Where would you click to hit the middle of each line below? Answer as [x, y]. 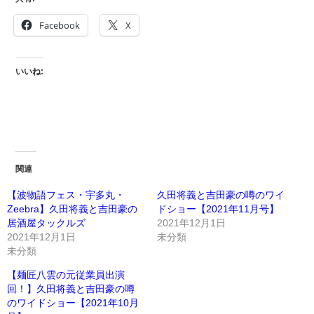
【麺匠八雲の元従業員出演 [66, 275]
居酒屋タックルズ [46, 223]
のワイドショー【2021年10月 [73, 303]
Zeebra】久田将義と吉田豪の [72, 209]
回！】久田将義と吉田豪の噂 [71, 289]
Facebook [60, 25]
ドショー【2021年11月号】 [218, 209]
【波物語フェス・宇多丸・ [66, 195]
